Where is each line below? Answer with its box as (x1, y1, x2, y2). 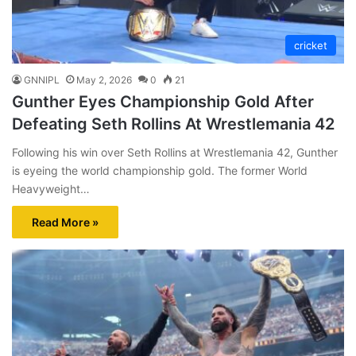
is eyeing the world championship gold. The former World (12, 164, 308, 178)
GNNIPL (24, 74, 60, 87)
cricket (294, 39, 327, 52)
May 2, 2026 (76, 74, 132, 87)
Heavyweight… (12, 182, 90, 196)
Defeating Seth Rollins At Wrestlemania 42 (12, 114, 335, 134)
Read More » (32, 215, 99, 230)
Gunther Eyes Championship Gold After (12, 92, 314, 112)
